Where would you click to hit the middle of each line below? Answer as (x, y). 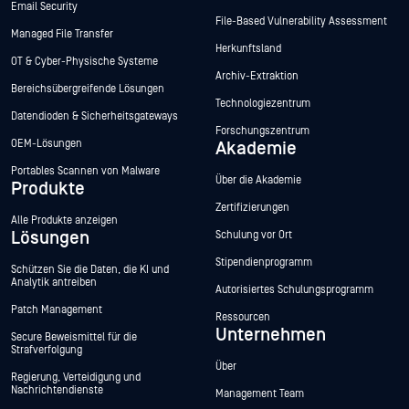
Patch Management (57, 310)
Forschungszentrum (262, 131)
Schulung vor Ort (254, 236)
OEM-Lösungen (47, 144)
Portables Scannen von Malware (85, 172)
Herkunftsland (248, 49)
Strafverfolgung (47, 351)
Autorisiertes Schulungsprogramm (294, 290)
